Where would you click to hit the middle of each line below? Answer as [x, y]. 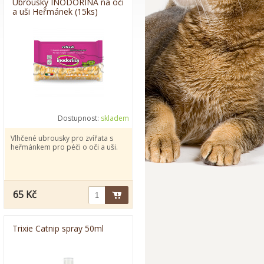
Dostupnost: [79, 118]
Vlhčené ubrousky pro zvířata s [62, 138]
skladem [115, 118]
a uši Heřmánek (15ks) [55, 11]
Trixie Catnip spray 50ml [58, 228]
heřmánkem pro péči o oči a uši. [64, 147]
